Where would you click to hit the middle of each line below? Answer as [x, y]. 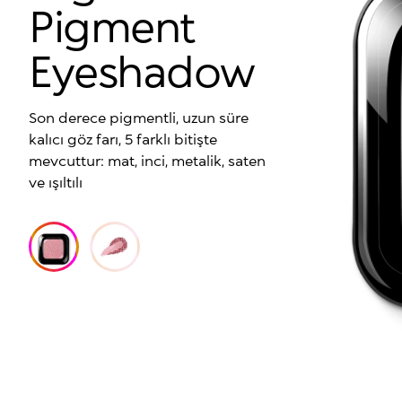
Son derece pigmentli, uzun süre [139, 117]
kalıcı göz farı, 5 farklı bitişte [123, 139]
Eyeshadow [142, 70]
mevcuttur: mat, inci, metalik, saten [147, 160]
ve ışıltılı [56, 182]
